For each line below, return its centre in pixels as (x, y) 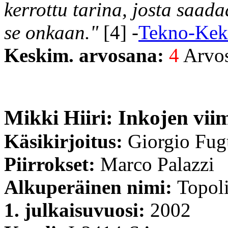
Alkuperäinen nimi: (91, 187)
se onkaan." (51, 32)
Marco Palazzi (157, 164)
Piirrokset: (52, 164)
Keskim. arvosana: (87, 55)
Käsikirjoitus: (66, 141)
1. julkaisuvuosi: (77, 210)
